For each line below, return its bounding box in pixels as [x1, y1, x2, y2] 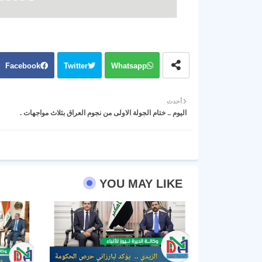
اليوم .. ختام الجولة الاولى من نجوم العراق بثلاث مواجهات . [19, 109, 187, 118]
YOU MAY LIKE [99, 177, 182, 191]
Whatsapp [111, 61, 147, 71]
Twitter [63, 61, 88, 71]
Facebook [5, 61, 40, 71]
